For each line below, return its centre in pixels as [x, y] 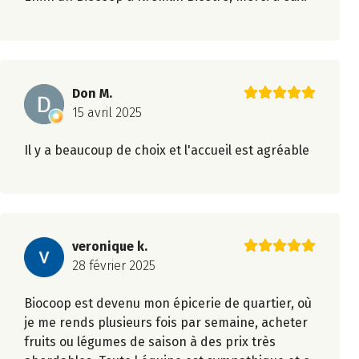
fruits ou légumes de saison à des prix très [150, 342]
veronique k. [110, 247]
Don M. [92, 93]
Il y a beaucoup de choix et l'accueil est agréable [167, 150]
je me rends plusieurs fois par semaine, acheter [166, 323]
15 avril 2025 [107, 112]
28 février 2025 [114, 266]
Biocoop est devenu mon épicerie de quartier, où [168, 304]
